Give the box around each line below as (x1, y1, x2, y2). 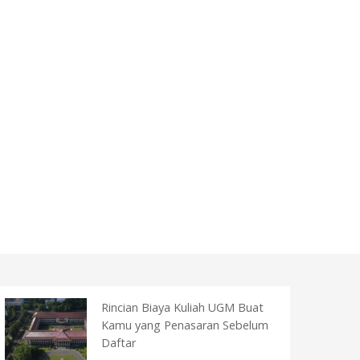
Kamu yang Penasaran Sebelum (101, 317, 268, 333)
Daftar (101, 335, 136, 350)
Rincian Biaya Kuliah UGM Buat (101, 300, 264, 315)
